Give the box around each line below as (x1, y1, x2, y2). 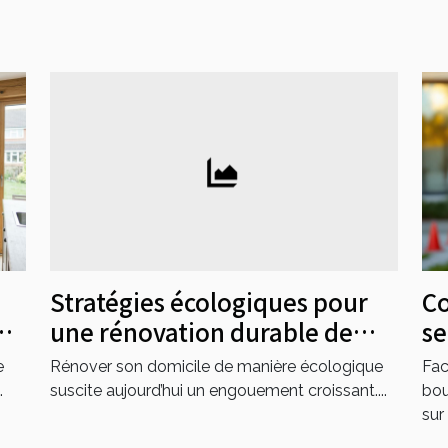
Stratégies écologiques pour (50, 283, 368, 319)
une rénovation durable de (50, 313, 353, 349)
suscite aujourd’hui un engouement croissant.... (50, 380, 387, 400)
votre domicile (50, 343, 216, 379)
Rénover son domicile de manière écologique (50, 356, 383, 376)
